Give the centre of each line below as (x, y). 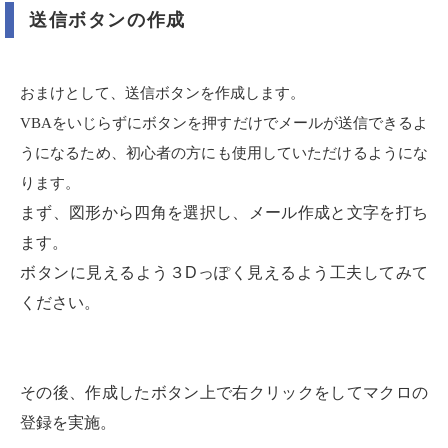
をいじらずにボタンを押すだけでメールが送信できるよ (240, 123)
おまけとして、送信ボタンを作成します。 (162, 93)
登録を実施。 (68, 423)
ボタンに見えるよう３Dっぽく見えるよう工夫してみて (224, 273)
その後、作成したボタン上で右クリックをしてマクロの (224, 393)
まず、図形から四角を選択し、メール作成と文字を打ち (224, 213)
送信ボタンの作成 (107, 20)
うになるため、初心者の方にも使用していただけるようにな (224, 153)
